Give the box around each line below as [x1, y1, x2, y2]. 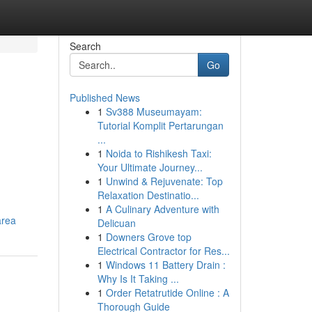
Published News [69, 91, 140, 104]
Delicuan [97, 216, 136, 230]
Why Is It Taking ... [97, 272, 179, 286]
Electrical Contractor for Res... [97, 244, 230, 258]
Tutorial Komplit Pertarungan [97, 118, 224, 132]
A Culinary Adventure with [105, 202, 219, 216]
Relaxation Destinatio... [97, 188, 199, 202]
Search [69, 39, 101, 53]
